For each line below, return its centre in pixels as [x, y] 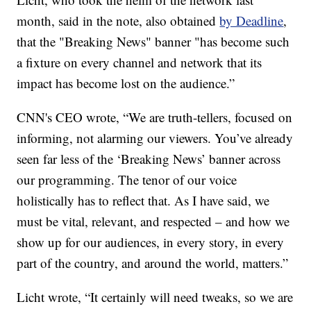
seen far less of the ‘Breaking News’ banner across [149, 159]
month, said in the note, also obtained [118, 21]
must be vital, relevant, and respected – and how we [153, 221]
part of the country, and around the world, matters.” [153, 263]
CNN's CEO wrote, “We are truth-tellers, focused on [155, 117]
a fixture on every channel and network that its [140, 62]
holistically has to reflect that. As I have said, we [143, 201]
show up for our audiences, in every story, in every [151, 242]
